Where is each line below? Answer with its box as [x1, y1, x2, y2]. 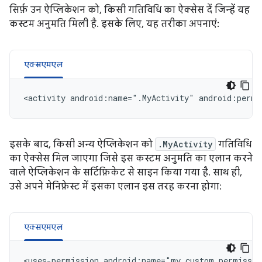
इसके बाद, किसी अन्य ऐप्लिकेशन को [9, 139, 155, 150]
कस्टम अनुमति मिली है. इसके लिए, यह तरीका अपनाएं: [9, 18, 219, 30]
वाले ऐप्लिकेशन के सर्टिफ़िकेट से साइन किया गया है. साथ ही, [9, 167, 242, 178]
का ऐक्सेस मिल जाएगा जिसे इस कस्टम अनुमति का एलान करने [9, 153, 253, 164]
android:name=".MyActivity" [70, 92, 194, 104]
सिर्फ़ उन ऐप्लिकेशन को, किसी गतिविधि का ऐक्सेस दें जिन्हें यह [9, 4, 250, 16]
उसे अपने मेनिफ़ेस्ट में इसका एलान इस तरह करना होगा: [9, 181, 222, 192]
